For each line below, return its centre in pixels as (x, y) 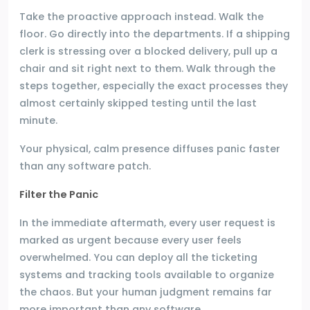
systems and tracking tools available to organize (147, 274)
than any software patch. (85, 166)
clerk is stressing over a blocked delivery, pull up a (148, 51)
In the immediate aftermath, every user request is (147, 222)
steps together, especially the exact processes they (154, 85)
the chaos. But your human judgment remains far (146, 292)
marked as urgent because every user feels (130, 240)
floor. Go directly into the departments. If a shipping (155, 34)
